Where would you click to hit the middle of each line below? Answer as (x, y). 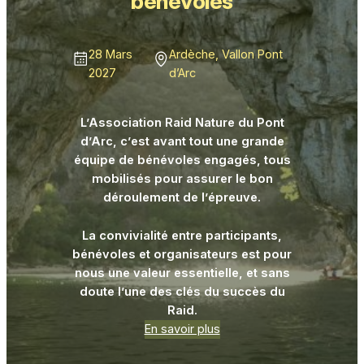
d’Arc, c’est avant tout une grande (182, 142)
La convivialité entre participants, (182, 236)
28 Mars (111, 54)
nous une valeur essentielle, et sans (182, 273)
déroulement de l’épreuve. (182, 198)
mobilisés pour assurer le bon (182, 179)
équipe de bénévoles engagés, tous (182, 160)
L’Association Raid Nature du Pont (182, 123)
